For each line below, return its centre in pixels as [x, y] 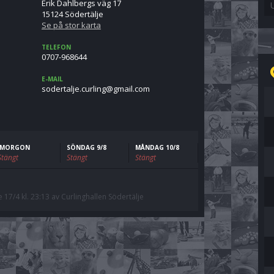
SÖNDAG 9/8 [86, 147]
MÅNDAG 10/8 [157, 147]
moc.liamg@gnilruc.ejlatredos [96, 89]
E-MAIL [52, 79]
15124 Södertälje [72, 14]
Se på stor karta [71, 25]
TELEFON [56, 47]
